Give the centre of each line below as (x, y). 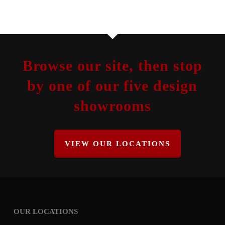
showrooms (112, 106)
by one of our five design (113, 86)
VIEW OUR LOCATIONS (117, 144)
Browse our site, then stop (112, 66)
